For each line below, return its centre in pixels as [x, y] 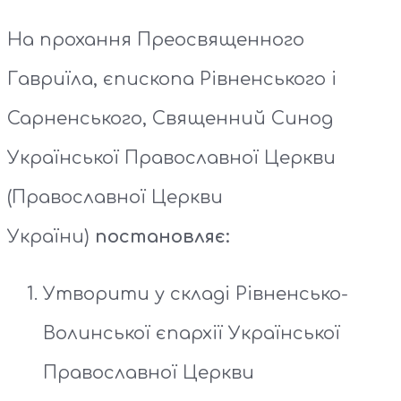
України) [51, 237]
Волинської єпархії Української [192, 334]
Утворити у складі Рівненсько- [196, 294]
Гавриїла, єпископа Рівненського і [172, 80]
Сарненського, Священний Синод [170, 119]
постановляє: [162, 237]
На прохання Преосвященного [156, 40]
